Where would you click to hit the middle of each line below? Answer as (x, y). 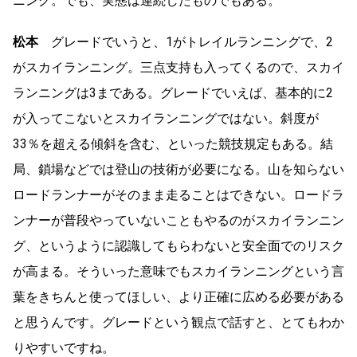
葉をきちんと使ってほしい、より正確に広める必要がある (178, 297)
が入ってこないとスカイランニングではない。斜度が (166, 119)
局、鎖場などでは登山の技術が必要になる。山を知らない (178, 170)
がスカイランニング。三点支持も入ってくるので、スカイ (178, 68)
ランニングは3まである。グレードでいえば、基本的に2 (173, 93)
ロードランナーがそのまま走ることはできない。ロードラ (178, 195)
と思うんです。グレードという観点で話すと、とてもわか (178, 323)
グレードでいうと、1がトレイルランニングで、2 (186, 42)
